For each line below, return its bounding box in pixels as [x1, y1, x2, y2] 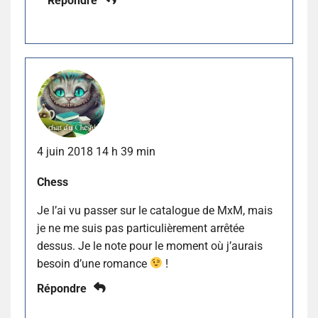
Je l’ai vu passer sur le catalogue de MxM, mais [37, 203, 273, 217]
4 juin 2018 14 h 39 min [37, 144, 155, 158]
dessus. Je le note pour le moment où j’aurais [37, 238, 263, 253]
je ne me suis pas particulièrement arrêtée [37, 221, 244, 235]
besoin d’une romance [37, 256, 150, 270]
